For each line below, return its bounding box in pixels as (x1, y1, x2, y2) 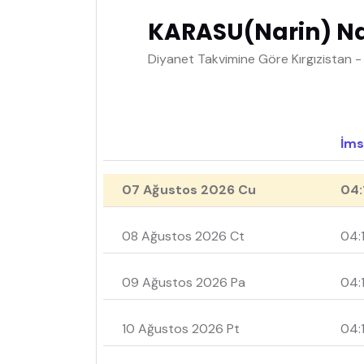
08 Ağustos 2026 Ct (122, 227, 245, 245)
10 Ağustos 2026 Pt (122, 320, 240, 338)
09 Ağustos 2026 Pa (122, 274, 245, 292)
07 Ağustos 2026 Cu (122, 181, 256, 199)
